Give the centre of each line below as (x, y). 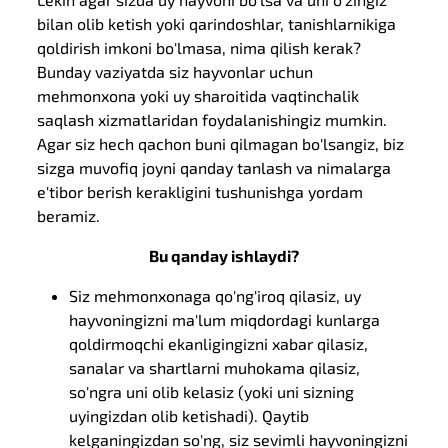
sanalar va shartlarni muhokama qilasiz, (215, 367)
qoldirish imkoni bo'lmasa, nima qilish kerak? (199, 47)
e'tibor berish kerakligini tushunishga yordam (200, 191)
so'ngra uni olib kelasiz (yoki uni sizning (212, 391)
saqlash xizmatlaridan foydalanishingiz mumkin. (212, 119)
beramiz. (69, 215)
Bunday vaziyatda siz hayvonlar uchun (175, 71)
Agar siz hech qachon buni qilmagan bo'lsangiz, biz (221, 143)
